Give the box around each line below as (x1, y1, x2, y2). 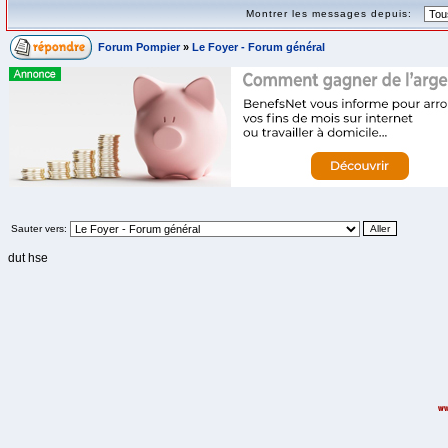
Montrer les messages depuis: (246, 8, 420, 19)
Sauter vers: (8, 223, 70, 234)
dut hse (8, 251, 48, 265)
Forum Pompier (98, 41, 180, 53)
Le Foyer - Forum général (192, 41, 325, 53)
